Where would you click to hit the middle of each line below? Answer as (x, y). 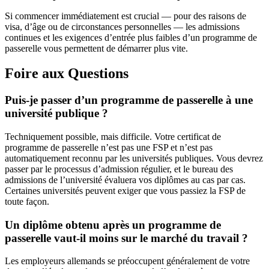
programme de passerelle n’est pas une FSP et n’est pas (109, 148)
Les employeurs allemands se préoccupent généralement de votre (127, 261)
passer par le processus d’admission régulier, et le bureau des (119, 169)
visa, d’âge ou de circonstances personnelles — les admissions (122, 26)
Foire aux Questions (67, 74)
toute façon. (27, 202)
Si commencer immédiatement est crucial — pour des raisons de (125, 16)
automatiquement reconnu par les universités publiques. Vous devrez (134, 159)
